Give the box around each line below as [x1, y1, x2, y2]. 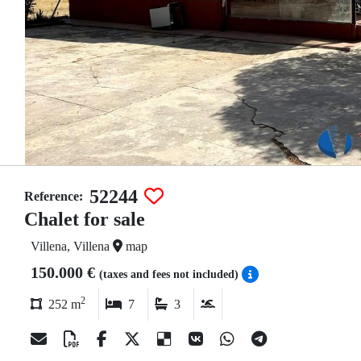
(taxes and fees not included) [99, 268, 242, 280]
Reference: [24, 189, 83, 203]
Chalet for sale [24, 209, 145, 230]
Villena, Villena [31, 239, 113, 253]
